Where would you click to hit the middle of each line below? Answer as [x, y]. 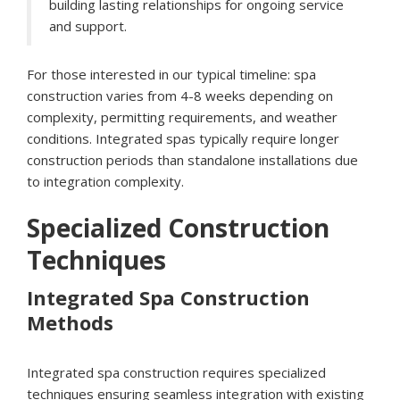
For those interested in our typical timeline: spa [171, 75]
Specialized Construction [178, 228]
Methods [70, 323]
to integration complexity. [105, 182]
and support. [88, 26]
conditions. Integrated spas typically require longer [183, 139]
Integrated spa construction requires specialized [176, 373]
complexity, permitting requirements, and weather [182, 117]
